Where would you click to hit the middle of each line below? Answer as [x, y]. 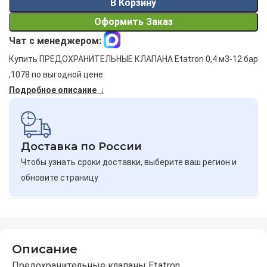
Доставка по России [81, 147]
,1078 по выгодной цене [56, 75]
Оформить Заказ [133, 22]
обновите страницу [60, 178]
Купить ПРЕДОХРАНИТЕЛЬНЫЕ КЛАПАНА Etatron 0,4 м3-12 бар [133, 59]
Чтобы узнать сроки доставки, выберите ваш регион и [129, 162]
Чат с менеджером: [55, 41]
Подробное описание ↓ [57, 90]
